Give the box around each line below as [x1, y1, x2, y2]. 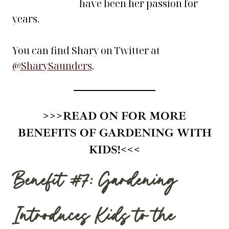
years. [12, 12, 39, 26]
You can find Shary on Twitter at [12, 44, 160, 57]
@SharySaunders [12, 59, 92, 73]
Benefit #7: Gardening [12, 167, 177, 197]
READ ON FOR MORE [63, 109, 186, 123]
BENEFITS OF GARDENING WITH [17, 126, 212, 140]
